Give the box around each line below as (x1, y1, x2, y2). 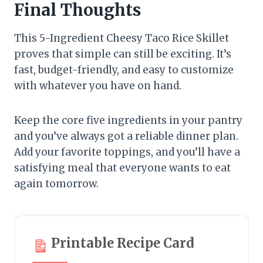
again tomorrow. (14, 177, 99, 191)
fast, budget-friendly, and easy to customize (14, 63, 234, 77)
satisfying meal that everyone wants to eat (14, 161, 231, 175)
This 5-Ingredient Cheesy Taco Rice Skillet (14, 32, 229, 45)
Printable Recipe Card (51, 235, 194, 252)
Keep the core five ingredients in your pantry (14, 114, 242, 127)
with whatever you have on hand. (14, 79, 181, 93)
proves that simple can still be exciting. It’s (14, 48, 231, 61)
